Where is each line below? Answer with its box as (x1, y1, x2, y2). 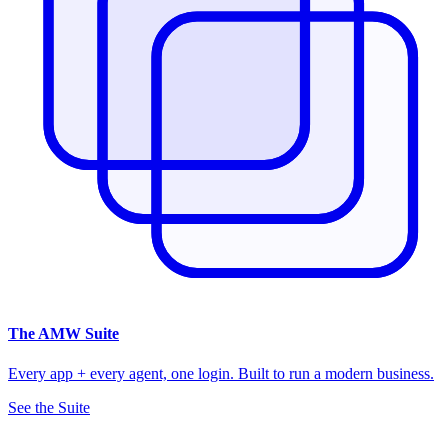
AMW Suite (38, 325, 119, 343)
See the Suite (8, 398, 90, 416)
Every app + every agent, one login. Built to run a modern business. (8, 364, 434, 382)
